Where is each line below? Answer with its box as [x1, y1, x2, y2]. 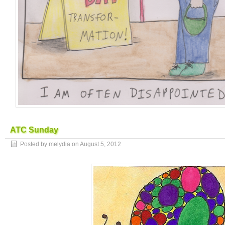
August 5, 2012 [80, 141, 121, 148]
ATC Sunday [10, 126, 58, 134]
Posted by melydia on [20, 141, 80, 148]
